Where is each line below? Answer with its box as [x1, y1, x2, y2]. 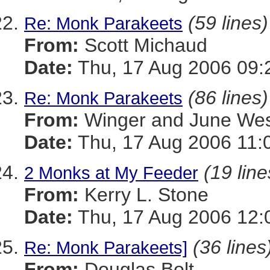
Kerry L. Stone [79, 184, 209, 206]
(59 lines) [188, 12, 268, 34]
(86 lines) [188, 87, 268, 108]
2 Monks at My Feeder [24, 163, 198, 183]
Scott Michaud [79, 34, 207, 56]
